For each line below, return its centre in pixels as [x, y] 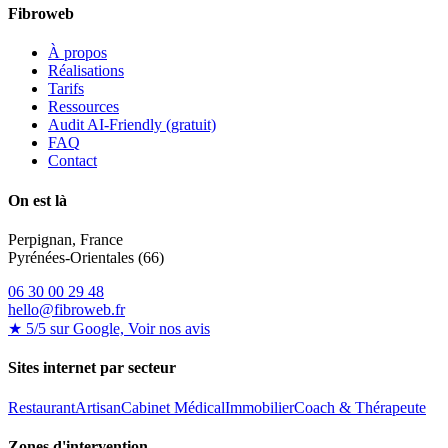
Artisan [98, 407]
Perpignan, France [65, 239]
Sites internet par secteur [92, 368]
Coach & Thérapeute [360, 407]
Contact [72, 161]
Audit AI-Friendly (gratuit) [132, 125]
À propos [77, 53]
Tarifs [66, 89]
